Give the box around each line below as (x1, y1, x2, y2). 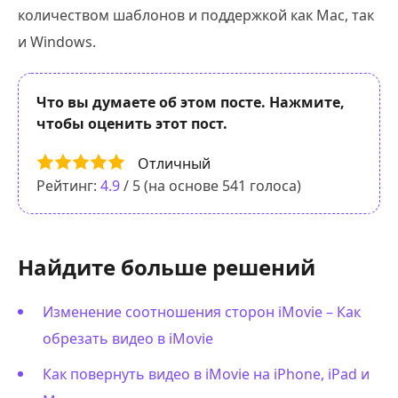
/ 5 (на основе (120, 176, 222, 196)
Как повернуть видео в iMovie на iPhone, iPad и (43, 364, 370, 385)
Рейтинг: (36, 176, 100, 196)
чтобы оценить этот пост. (36, 113, 227, 133)
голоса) (246, 176, 301, 196)
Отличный (138, 153, 211, 173)
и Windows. (18, 31, 96, 52)
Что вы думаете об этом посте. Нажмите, (36, 92, 345, 112)
